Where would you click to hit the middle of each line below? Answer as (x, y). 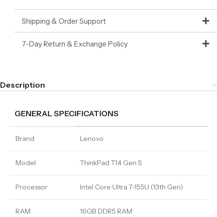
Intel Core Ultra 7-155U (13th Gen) (132, 187)
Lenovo (92, 139)
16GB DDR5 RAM (106, 211)
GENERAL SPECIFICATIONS (67, 113)
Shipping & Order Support (64, 21)
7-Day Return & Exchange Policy (75, 44)
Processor (31, 187)
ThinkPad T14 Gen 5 (111, 163)
